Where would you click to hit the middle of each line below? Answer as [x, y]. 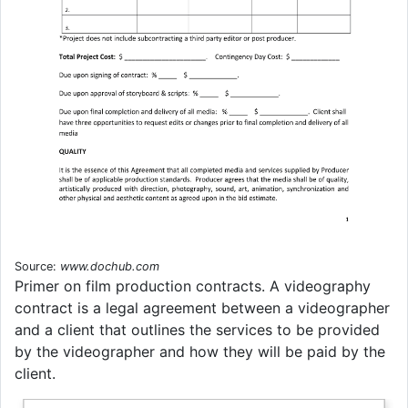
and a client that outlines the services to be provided [197, 330]
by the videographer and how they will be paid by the [200, 352]
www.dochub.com [110, 267]
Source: [37, 267]
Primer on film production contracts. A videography [193, 286]
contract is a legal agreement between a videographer [202, 308]
